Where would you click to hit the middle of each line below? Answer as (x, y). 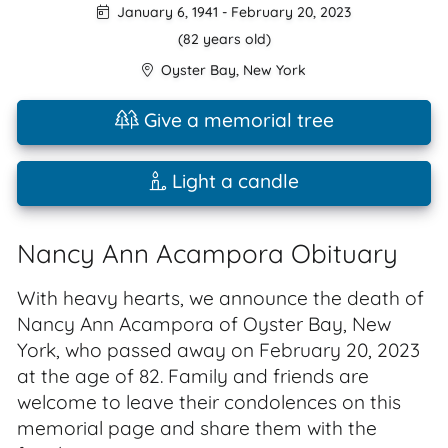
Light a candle (232, 181)
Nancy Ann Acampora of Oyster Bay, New (204, 324)
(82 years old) (224, 39)
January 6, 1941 (165, 12)
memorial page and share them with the (197, 428)
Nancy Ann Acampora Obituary (207, 253)
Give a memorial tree (236, 120)
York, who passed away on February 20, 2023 (218, 350)
